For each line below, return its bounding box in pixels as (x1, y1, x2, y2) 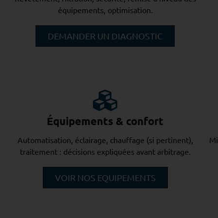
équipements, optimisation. (57, 5, 153, 15)
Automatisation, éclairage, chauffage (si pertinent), (17, 135, 193, 145)
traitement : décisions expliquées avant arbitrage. (19, 146, 191, 156)
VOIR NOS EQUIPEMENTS (54, 172, 156, 182)
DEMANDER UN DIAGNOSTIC (48, 31, 163, 41)
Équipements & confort (47, 114, 164, 127)
